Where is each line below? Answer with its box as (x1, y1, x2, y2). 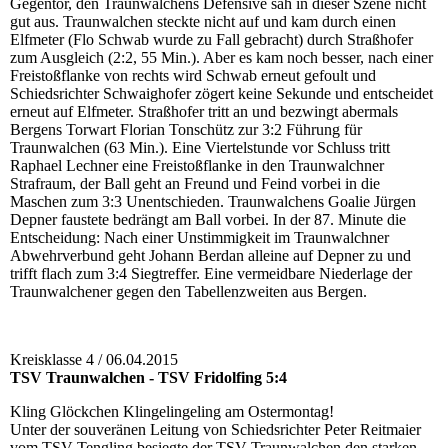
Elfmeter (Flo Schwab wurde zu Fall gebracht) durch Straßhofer (10, 31, 413, 49)
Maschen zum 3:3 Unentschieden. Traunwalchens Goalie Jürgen (10, 193, 416, 211)
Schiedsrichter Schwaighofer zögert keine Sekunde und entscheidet (10, 85, 433, 103)
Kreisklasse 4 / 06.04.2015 (10, 351, 178, 369)
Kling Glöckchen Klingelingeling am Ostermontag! (10, 403, 334, 421)
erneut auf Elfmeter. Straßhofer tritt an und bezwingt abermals (10, 103, 398, 121)
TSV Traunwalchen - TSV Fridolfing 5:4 (10, 369, 287, 387)
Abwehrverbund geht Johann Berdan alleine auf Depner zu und (10, 247, 411, 265)
